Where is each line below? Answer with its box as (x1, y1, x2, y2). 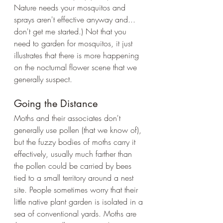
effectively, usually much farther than (14, 148, 134, 159)
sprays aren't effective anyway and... (14, 13, 138, 25)
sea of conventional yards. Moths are (14, 208, 139, 219)
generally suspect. (14, 73, 72, 85)
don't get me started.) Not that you (14, 25, 129, 37)
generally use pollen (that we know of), (14, 124, 144, 135)
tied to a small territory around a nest (14, 172, 136, 183)
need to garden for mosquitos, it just (14, 37, 135, 49)
